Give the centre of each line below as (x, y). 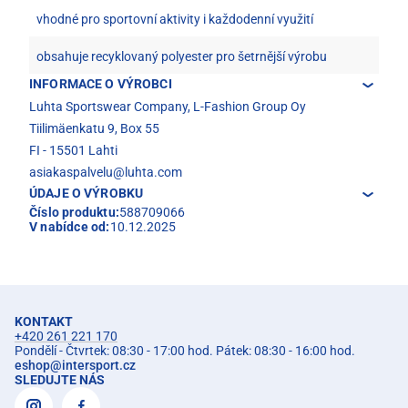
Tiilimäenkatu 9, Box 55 (94, 128)
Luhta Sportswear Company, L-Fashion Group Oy (168, 106)
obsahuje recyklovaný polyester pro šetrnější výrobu (182, 56)
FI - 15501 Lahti (73, 150)
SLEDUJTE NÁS (60, 379)
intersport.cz (99, 365)
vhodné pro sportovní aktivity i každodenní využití (175, 19)
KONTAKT (44, 321)
